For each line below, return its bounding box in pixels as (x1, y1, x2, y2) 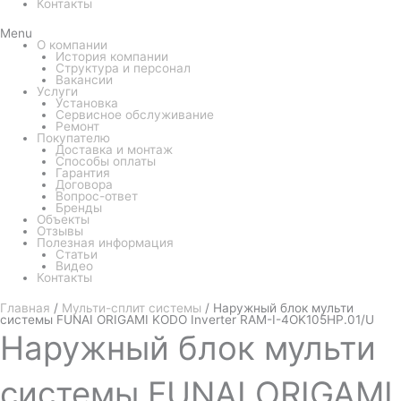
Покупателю (37, 131, 111, 146)
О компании (37, 38, 108, 53)
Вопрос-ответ (55, 189, 138, 204)
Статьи (55, 247, 98, 262)
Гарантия (55, 166, 110, 181)
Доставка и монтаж (55, 142, 173, 158)
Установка (55, 96, 118, 111)
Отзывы (37, 224, 84, 239)
